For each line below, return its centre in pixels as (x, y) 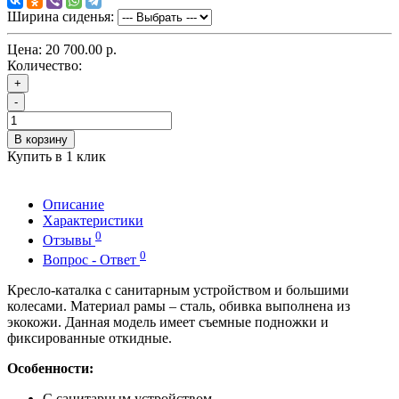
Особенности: (50, 369)
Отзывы (69, 240)
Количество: (45, 65)
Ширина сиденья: (61, 16)
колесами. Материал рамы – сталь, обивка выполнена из (179, 306)
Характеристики (93, 220)
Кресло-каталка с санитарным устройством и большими (178, 290)
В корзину (41, 139)
